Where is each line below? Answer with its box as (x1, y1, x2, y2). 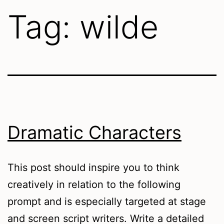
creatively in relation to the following (7, 178, 180, 190)
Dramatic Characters (7, 121, 181, 143)
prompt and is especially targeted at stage (7, 195, 206, 207)
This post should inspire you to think (7, 161, 179, 173)
